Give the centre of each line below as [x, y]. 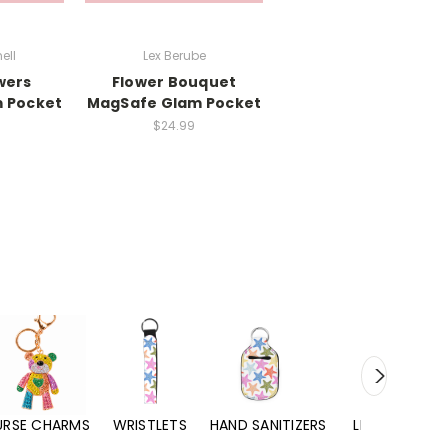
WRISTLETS [149, 425]
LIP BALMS [386, 425]
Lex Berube [174, 55]
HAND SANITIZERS [268, 425]
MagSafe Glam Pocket [174, 102]
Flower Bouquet [174, 81]
